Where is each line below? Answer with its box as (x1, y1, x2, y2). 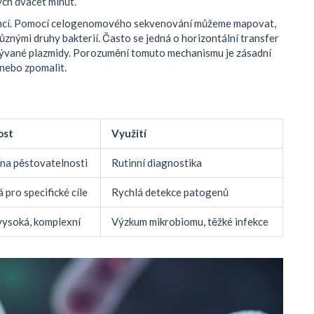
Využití (111, 127, 146, 140)
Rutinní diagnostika (111, 156, 202, 170)
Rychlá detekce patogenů (111, 186, 228, 199)
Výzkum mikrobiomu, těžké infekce (111, 215, 268, 228)
